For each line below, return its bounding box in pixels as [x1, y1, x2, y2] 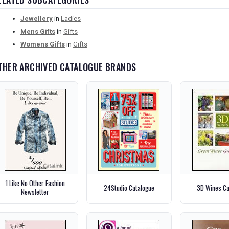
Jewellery [20, 15, 53, 22]
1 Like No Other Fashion [5, 178, 65, 188]
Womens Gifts [20, 40, 65, 48]
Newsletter [21, 187, 50, 197]
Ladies [61, 15, 81, 22]
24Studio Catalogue [103, 182, 154, 193]
